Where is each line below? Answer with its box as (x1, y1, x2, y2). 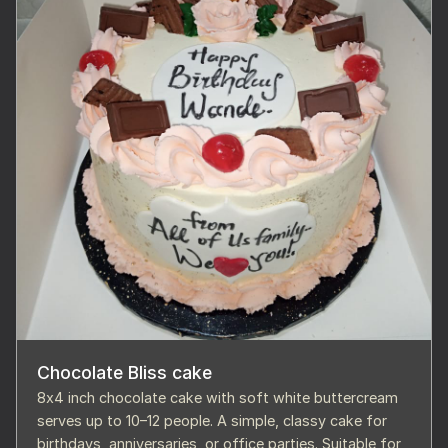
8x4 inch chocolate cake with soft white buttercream (37, 389, 398, 407)
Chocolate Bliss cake (37, 362, 212, 384)
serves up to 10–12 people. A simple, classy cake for (37, 412, 387, 430)
